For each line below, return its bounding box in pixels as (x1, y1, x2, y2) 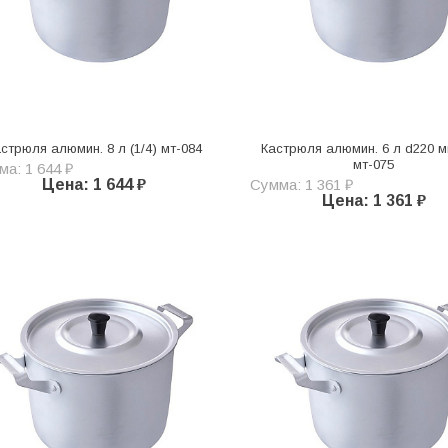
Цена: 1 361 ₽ (321, 191, 426, 209)
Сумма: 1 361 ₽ (249, 175, 353, 193)
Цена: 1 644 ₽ (41, 175, 146, 193)
